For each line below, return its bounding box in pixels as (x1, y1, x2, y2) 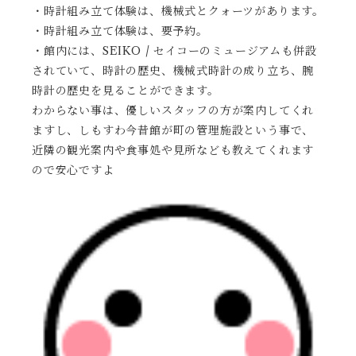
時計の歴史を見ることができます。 (32, 83, 219, 99)
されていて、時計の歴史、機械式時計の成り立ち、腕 (32, 64, 315, 79)
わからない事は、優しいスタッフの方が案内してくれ (32, 103, 315, 118)
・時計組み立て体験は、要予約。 (32, 24, 209, 39)
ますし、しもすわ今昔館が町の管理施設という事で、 (32, 123, 315, 138)
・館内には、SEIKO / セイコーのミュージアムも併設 (32, 44, 317, 59)
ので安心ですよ (32, 163, 114, 178)
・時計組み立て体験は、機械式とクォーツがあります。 (32, 4, 325, 19)
